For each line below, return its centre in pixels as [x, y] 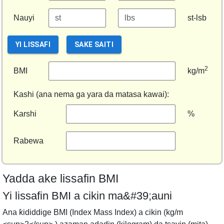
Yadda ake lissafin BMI [60, 178]
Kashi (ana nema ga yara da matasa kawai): [91, 94]
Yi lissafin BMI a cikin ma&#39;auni [87, 196]
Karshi [25, 114]
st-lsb [197, 18]
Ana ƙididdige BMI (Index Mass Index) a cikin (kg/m [93, 212]
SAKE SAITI [94, 44]
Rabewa [28, 141]
